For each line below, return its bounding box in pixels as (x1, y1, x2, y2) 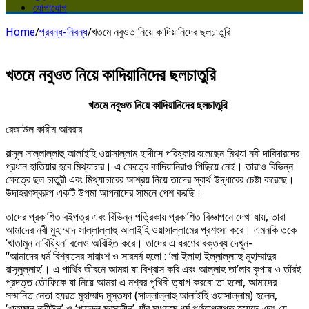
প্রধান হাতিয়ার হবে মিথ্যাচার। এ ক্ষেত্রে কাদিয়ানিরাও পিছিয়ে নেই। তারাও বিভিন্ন (6, 159, 293, 173)
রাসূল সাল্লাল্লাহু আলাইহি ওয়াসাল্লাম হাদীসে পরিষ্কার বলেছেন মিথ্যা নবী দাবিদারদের (6, 146, 299, 160)
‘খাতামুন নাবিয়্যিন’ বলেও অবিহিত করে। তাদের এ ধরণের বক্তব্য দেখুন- (6, 236, 252, 250)
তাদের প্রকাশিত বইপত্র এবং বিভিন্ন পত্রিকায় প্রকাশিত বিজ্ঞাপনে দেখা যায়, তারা (6, 210, 286, 223)
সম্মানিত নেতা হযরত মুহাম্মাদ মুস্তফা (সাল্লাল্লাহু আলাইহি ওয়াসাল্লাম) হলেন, (6, 288, 277, 302)
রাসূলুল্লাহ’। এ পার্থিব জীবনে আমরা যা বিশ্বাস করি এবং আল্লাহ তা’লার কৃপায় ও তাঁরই (6, 262, 301, 276)
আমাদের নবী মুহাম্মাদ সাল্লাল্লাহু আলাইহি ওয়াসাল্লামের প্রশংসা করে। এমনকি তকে (6, 223, 297, 237)
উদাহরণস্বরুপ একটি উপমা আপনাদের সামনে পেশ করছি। (6, 186, 202, 199)
